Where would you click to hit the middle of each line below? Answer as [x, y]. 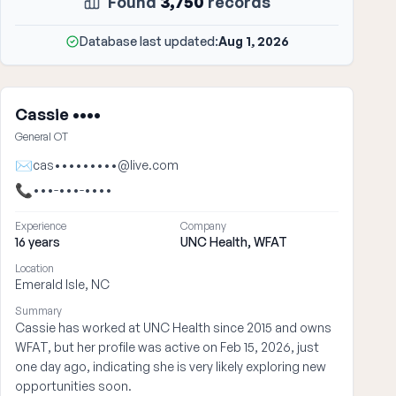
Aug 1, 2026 [253, 41]
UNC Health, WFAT [234, 242]
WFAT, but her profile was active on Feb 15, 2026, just [167, 347]
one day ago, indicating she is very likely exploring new [171, 366]
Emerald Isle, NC [62, 284]
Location [34, 268]
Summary [38, 311]
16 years [38, 242]
